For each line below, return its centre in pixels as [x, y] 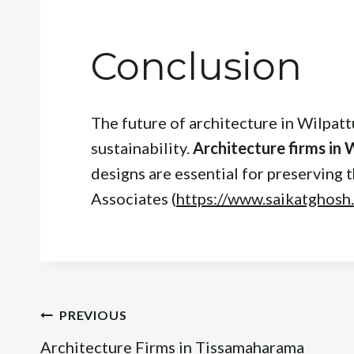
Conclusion [196, 66]
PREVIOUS [93, 314]
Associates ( [134, 198]
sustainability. [142, 147]
